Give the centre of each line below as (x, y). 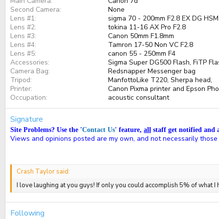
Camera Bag (29, 71)
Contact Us (99, 130)
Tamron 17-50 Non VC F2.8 (151, 45)
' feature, (129, 130)
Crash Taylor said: (43, 172)
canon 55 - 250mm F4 (142, 54)
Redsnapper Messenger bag (152, 71)
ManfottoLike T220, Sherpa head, (160, 80)
